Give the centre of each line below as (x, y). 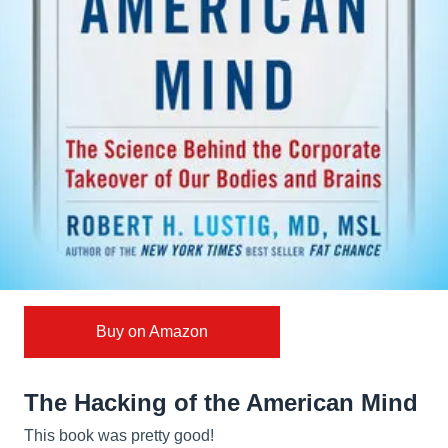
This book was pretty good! (119, 436)
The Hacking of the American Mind (221, 403)
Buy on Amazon (152, 332)
